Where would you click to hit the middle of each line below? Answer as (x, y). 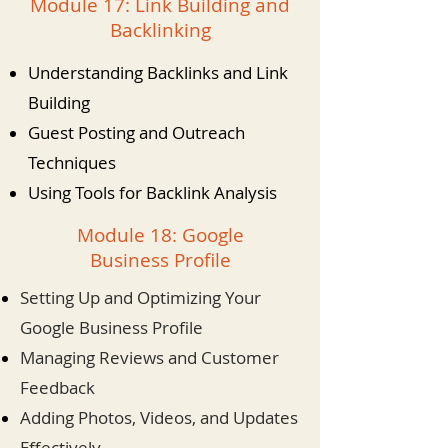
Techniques (72, 162)
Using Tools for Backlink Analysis (152, 192)
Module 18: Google (160, 235)
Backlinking (160, 30)
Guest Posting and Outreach (136, 132)
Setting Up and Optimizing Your (140, 297)
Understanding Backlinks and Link (158, 72)
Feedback (57, 387)
